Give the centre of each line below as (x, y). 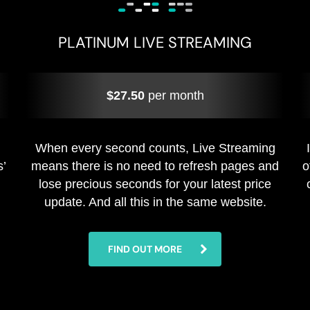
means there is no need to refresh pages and (155, 166)
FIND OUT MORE (145, 249)
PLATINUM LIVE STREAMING (155, 43)
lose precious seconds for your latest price (155, 184)
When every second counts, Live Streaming (155, 148)
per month (174, 95)
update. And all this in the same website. (155, 202)
